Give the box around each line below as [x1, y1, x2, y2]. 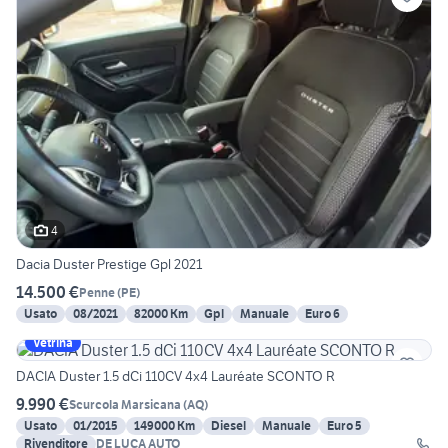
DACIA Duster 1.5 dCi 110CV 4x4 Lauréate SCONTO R [16, 367, 335, 386]
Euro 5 [327, 418, 362, 434]
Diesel [211, 418, 246, 434]
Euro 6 [305, 306, 340, 322]
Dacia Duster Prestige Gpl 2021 [16, 255, 202, 274]
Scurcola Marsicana [69, 396, 181, 412]
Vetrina [33, 335, 73, 351]
